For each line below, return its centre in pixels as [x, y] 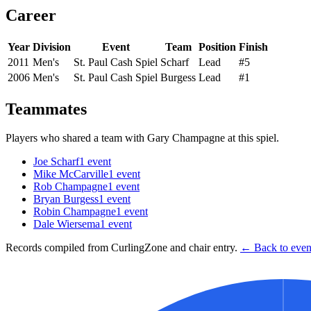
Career [31, 15]
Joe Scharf [56, 162]
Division [52, 47]
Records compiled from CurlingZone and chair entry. [121, 248]
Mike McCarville [71, 174]
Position [217, 47]
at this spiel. [252, 138]
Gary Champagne [186, 138]
